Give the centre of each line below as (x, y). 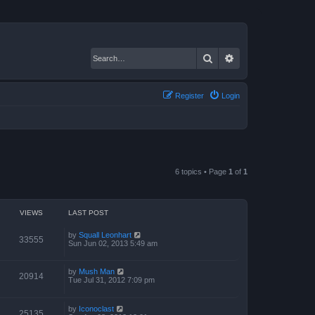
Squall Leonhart (105, 234)
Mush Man (97, 272)
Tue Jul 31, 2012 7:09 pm (111, 280)
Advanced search (272, 58)
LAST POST (88, 212)
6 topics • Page (202, 171)
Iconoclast (96, 308)
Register (189, 95)
